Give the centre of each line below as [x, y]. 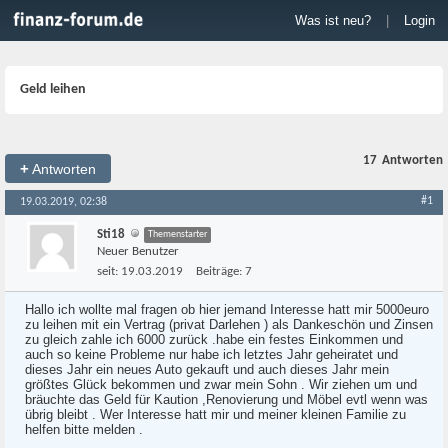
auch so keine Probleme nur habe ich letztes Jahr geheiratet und [211, 354]
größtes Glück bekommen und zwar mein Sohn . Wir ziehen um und [221, 384]
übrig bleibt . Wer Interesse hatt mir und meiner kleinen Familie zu [215, 414]
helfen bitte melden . [84, 429]
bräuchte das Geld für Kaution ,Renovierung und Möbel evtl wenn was [226, 399]
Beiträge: [219, 271]
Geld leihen [53, 89]
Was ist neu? [333, 20]
